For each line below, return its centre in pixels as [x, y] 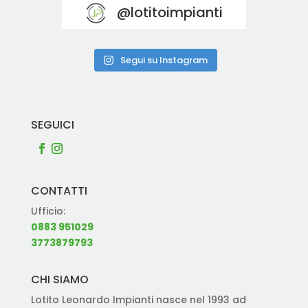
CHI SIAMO [59, 279]
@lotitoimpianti [169, 12]
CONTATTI [59, 191]
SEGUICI [52, 125]
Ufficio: [48, 211]
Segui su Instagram [164, 60]
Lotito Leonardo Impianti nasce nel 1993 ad [138, 300]
